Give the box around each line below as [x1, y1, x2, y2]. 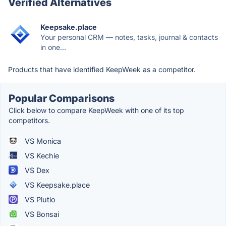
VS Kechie [23, 151, 59, 160]
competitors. [9, 116, 50, 125]
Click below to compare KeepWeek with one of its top [9, 105, 184, 115]
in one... [40, 42, 66, 51]
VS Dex [23, 165, 49, 175]
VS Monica [23, 136, 61, 145]
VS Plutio [23, 195, 55, 204]
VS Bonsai [23, 209, 59, 218]
